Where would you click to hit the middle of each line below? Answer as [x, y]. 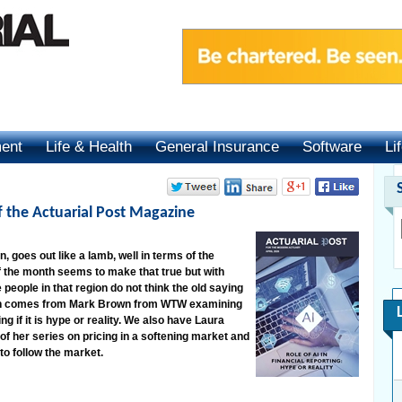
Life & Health [89, 147]
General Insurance [217, 147]
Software [332, 147]
